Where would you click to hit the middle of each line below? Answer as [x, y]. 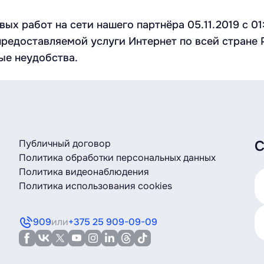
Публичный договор [65, 143]
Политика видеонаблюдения [84, 172]
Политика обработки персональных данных [117, 158]
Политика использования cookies [95, 186]
